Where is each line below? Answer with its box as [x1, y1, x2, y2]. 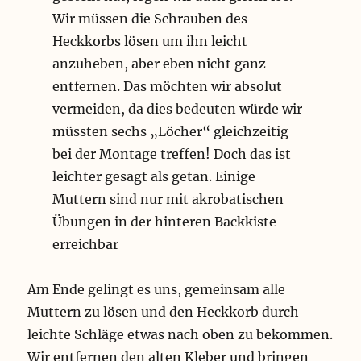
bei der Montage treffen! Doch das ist [52, 146, 291, 163]
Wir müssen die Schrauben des [52, 10, 247, 27]
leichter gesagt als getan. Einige [52, 168, 255, 185]
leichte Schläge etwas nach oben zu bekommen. [27, 326, 334, 343]
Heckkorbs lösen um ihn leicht [52, 33, 247, 50]
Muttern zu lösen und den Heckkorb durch [27, 304, 300, 321]
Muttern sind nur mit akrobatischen [52, 191, 284, 208]
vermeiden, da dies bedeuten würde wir [52, 101, 302, 118]
